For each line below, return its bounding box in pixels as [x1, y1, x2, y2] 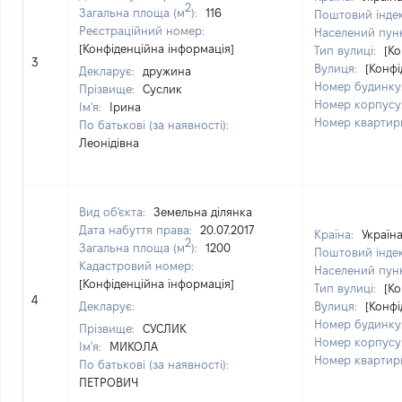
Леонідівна [79, 136, 139, 149]
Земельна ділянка [153, 205, 252, 218]
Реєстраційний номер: [79, 24, 205, 37]
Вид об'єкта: [79, 205, 149, 218]
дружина [143, 65, 191, 77]
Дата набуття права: [79, 223, 196, 236]
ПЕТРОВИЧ [79, 376, 138, 389]
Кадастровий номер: [79, 259, 194, 272]
